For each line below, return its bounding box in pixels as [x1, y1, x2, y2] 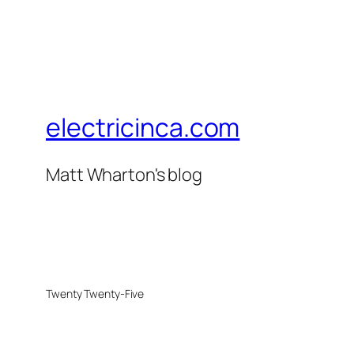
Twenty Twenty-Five [46, 285, 145, 301]
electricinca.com [46, 110, 240, 145]
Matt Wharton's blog [46, 162, 203, 186]
